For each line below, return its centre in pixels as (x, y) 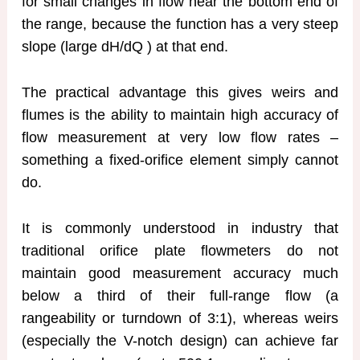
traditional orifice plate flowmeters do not (180, 250)
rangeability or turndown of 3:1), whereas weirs (180, 318)
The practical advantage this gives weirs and (180, 92)
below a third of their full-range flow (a (180, 295)
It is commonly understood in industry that (180, 228)
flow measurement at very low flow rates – (180, 137)
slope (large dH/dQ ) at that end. (125, 46)
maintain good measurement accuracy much (180, 273)
